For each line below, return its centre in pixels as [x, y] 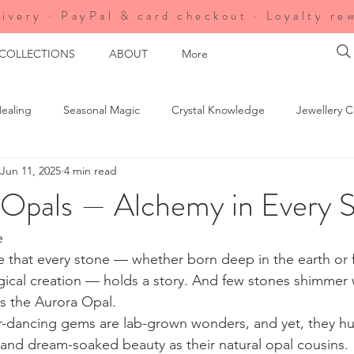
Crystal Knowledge [218, 109]
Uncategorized [223, 173]
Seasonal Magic [102, 109]
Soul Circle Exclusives [102, 173]
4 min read [90, 170]
